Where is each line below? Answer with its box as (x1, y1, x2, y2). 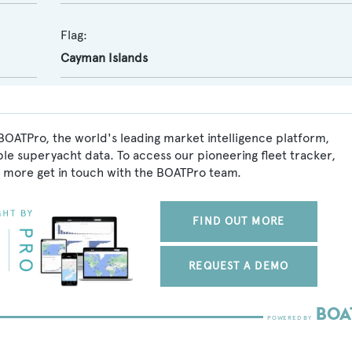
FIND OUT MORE (192, 214, 284, 228)
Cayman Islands (60, 50, 148, 65)
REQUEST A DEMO (189, 259, 288, 273)
